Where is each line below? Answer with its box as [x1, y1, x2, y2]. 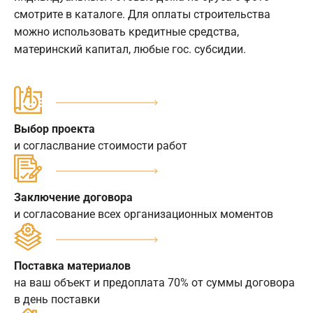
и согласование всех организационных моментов [14, 208, 273, 221]
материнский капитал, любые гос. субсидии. [14, 43, 246, 57]
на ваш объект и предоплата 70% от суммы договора [14, 276, 295, 290]
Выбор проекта [14, 122, 95, 136]
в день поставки [14, 293, 100, 307]
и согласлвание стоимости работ [14, 139, 187, 153]
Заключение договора [14, 191, 133, 205]
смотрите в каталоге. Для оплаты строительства [14, 8, 270, 22]
